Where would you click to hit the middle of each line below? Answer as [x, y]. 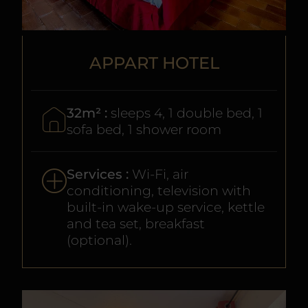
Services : [99, 174]
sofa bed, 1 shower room [144, 130]
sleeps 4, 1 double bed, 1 [187, 113]
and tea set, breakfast [136, 224]
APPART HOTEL [154, 63]
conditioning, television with [159, 191]
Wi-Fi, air [160, 174]
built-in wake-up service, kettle [166, 207]
